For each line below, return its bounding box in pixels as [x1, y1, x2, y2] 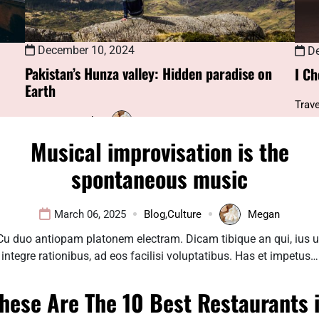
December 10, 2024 [35, 43, 135, 58]
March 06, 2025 [54, 207, 126, 221]
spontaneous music [71, 161, 248, 195]
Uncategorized [25, 115, 93, 128]
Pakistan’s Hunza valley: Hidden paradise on [25, 63, 272, 85]
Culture [167, 207, 202, 221]
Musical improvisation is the [30, 134, 289, 168]
